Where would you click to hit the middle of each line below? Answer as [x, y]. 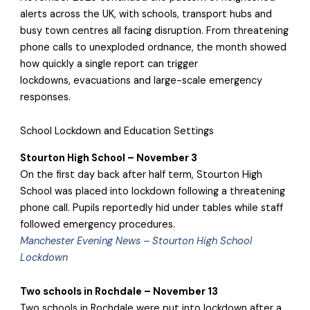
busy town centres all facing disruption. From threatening [155, 30]
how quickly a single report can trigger [109, 64]
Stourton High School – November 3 [109, 158]
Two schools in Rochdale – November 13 [119, 292]
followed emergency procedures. [99, 224]
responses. [47, 97]
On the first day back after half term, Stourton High [142, 174]
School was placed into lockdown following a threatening [153, 191]
